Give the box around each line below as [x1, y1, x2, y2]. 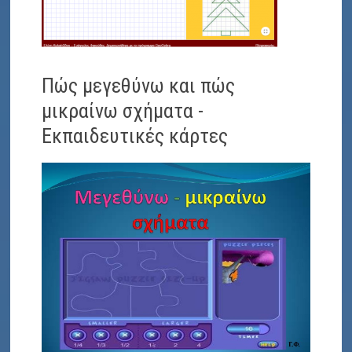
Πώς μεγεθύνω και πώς [42, 73, 236, 97]
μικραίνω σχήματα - [42, 98, 204, 123]
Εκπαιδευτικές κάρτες [42, 123, 229, 148]
